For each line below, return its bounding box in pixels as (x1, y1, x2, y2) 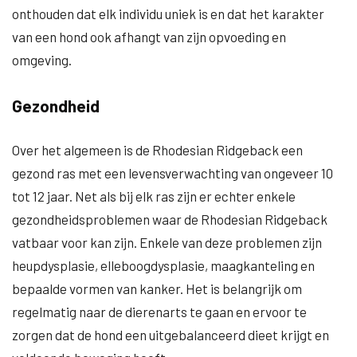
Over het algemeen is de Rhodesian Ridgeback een (12, 142, 303, 158)
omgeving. (12, 52, 72, 68)
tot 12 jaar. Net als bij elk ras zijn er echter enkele (12, 188, 296, 204)
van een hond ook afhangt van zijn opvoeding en (12, 29, 286, 45)
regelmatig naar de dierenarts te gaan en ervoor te (12, 304, 307, 320)
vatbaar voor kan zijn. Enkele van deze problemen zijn (12, 234, 322, 250)
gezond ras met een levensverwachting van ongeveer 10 (12, 165, 333, 181)
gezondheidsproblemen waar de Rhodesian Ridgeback (12, 211, 328, 227)
